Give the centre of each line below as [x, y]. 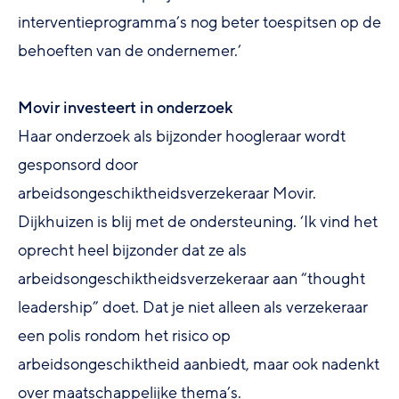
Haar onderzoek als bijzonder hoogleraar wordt [182, 136]
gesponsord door [78, 164]
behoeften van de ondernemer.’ [130, 50]
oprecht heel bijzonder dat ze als [132, 250]
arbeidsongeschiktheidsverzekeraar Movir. [167, 193]
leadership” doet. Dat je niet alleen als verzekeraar [193, 307]
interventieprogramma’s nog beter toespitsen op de [199, 22]
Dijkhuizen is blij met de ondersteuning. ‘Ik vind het [198, 221]
